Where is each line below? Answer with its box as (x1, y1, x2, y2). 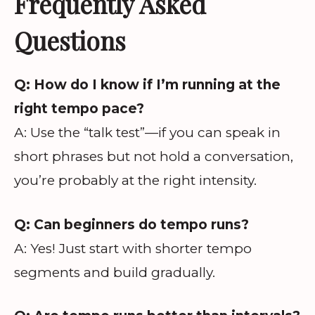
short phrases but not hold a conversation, (14, 148, 293, 165)
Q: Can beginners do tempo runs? (14, 216, 249, 233)
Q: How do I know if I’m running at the (14, 77, 281, 94)
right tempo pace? (14, 101, 144, 117)
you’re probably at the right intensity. (14, 172, 257, 189)
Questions (14, 24, 126, 58)
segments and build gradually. (14, 264, 215, 281)
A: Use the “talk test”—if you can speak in (14, 124, 281, 141)
